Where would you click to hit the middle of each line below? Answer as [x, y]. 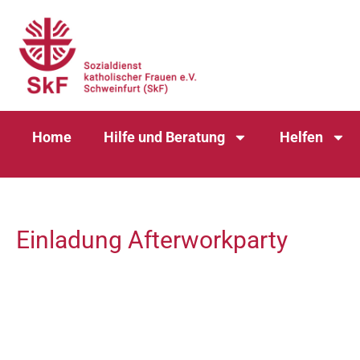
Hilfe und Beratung [164, 137]
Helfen [301, 137]
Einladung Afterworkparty [152, 240]
